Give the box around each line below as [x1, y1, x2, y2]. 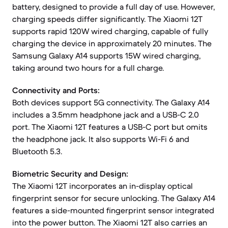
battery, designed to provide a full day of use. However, [12, 2, 215, 12]
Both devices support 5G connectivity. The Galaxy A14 [12, 97, 210, 107]
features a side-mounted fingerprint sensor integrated [12, 205, 214, 215]
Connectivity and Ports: [12, 85, 100, 95]
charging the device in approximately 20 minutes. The [12, 38, 212, 48]
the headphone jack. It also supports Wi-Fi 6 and [12, 134, 189, 144]
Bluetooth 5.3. [12, 146, 62, 156]
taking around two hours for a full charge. [12, 63, 164, 73]
